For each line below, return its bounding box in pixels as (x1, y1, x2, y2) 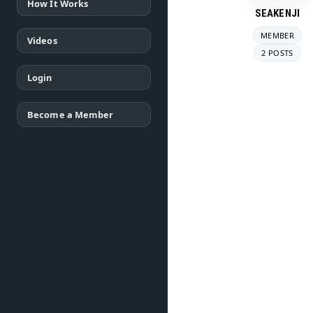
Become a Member (27, 108, 114, 121)
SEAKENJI (254, 7, 300, 20)
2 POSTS (261, 48, 293, 58)
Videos (27, 34, 57, 47)
